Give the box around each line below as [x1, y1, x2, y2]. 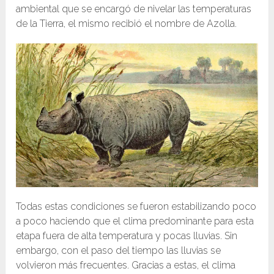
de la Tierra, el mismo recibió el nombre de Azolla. [16, 18, 237, 30]
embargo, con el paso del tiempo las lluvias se [16, 245, 221, 257]
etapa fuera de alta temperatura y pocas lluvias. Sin [16, 230, 238, 242]
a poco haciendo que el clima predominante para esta [16, 215, 254, 228]
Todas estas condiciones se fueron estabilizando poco [16, 201, 257, 213]
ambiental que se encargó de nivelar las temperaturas [16, 3, 252, 15]
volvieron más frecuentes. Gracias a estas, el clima [16, 259, 236, 272]
